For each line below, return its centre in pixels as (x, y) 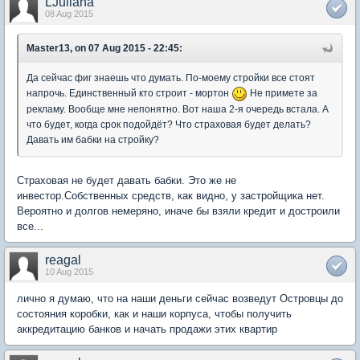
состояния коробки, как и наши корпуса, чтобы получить (154, 313)
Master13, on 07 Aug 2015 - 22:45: (104, 48)
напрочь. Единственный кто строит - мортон (129, 93)
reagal (63, 260)
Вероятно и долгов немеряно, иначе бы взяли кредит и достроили (178, 211)
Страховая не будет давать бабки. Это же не (127, 180)
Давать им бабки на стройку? (93, 139)
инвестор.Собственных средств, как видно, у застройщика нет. (171, 195)
